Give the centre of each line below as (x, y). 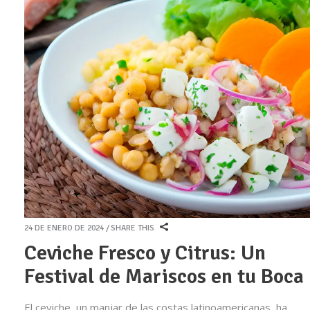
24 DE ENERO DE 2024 (64, 228)
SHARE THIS (133, 228)
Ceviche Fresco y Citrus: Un (145, 253)
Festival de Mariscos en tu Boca (164, 277)
